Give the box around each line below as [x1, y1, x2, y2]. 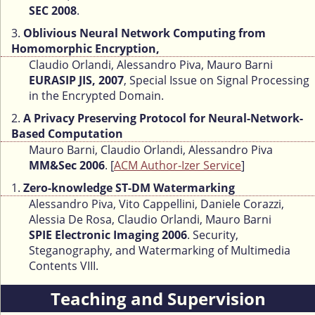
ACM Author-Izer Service [114, 157, 241, 174]
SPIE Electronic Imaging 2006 [29, 227, 187, 243]
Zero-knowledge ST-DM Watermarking [23, 180, 235, 196]
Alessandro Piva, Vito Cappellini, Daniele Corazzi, [29, 196, 284, 212]
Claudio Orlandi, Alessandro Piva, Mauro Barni [29, 57, 273, 73]
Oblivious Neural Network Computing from [23, 25, 266, 41]
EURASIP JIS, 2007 [29, 72, 124, 89]
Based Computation [11, 126, 123, 142]
